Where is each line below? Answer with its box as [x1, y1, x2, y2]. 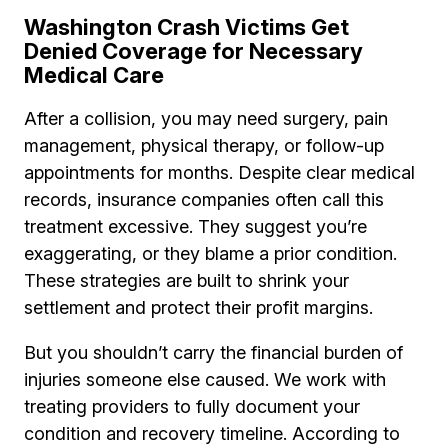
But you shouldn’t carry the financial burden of [24, 342, 403, 364]
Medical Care [24, 62, 164, 89]
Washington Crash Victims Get [24, 14, 349, 41]
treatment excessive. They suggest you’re [24, 216, 367, 238]
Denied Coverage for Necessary [24, 38, 363, 65]
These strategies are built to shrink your [24, 270, 349, 292]
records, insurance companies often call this [24, 189, 384, 211]
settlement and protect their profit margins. [24, 297, 373, 319]
